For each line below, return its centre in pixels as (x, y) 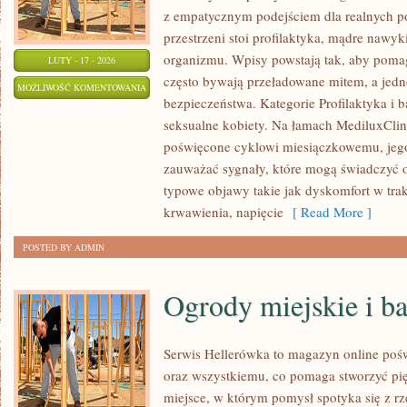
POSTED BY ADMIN (64, 247)
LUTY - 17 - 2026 (82, 60)
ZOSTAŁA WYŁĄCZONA (82, 110)
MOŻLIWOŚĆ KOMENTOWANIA (82, 87)
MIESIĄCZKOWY (179, 109)
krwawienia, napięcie (223, 212)
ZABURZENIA (174, 154)
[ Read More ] (328, 212)
